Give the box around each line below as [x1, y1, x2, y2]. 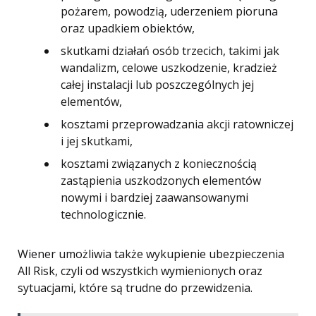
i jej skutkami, [61, 133, 133, 150]
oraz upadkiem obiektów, [61, 20, 195, 37]
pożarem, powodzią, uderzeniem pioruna [61, 4, 278, 20]
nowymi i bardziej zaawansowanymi [61, 190, 248, 206]
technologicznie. [61, 207, 146, 223]
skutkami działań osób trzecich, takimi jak [61, 43, 279, 59]
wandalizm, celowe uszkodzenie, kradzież [61, 60, 277, 76]
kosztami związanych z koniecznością [61, 156, 257, 172]
